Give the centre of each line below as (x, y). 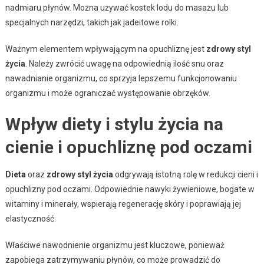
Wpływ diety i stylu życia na (114, 124)
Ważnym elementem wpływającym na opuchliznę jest (105, 49)
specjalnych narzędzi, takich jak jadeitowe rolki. (92, 22)
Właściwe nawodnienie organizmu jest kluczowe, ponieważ (115, 245)
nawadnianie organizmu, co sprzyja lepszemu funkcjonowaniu (121, 78)
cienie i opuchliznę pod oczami (128, 147)
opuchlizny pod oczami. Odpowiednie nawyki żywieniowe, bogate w (130, 189)
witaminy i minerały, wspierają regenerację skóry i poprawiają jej (123, 204)
